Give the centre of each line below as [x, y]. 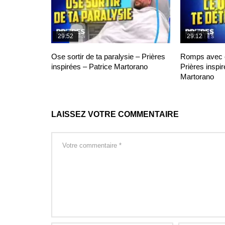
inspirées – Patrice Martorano [99, 66]
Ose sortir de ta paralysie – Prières [108, 56]
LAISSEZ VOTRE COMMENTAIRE [115, 115]
